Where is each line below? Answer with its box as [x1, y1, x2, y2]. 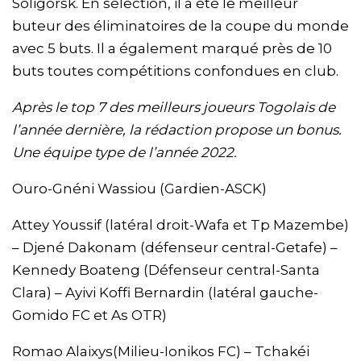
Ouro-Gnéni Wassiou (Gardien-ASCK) [12, 180, 267, 197]
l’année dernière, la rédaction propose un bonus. [12, 122, 342, 139]
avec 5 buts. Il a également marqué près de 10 [12, 40, 332, 57]
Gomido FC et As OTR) [12, 307, 167, 324]
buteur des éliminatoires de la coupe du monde [12, 18, 349, 35]
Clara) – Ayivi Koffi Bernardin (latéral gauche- [12, 284, 318, 301]
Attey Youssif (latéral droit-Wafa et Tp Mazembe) [12, 217, 349, 234]
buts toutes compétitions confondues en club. [12, 63, 338, 80]
